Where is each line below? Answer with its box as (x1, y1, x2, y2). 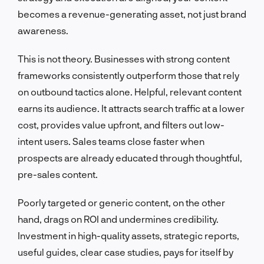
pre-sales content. (18, 168, 98, 180)
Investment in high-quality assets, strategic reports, (18, 229, 239, 241)
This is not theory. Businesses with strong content (18, 52, 230, 64)
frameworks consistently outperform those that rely (18, 69, 239, 81)
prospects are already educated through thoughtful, (18, 151, 242, 163)
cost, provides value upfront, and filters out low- (18, 118, 225, 130)
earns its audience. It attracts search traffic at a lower (18, 102, 245, 114)
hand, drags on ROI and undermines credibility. (18, 213, 219, 225)
